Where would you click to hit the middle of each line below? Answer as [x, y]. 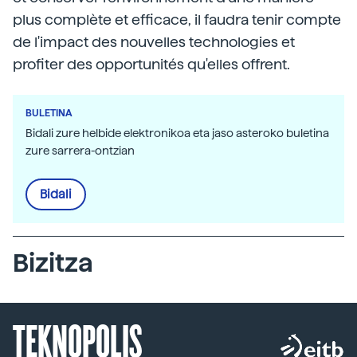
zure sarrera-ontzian [80, 151]
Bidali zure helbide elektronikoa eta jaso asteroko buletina [177, 133]
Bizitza [53, 263]
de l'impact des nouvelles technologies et [154, 42]
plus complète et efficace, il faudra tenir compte [177, 20]
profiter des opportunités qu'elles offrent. [151, 64]
